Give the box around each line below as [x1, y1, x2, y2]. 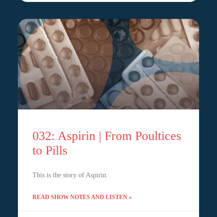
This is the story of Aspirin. [32, 171, 108, 179]
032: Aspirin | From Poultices [32, 129, 181, 143]
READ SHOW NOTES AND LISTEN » [32, 194, 132, 201]
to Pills [32, 143, 67, 158]
